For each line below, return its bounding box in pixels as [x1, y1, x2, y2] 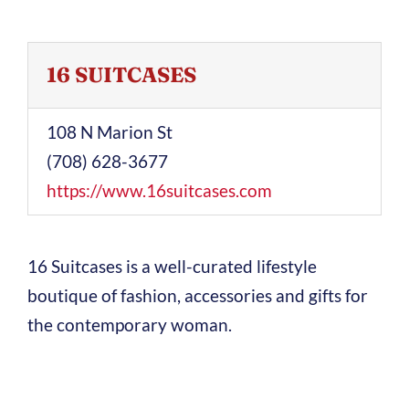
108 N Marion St [46, 121, 173, 142]
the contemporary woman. [26, 314, 232, 335]
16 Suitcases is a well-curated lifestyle [26, 256, 317, 277]
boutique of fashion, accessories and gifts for [26, 285, 368, 306]
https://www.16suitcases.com [46, 180, 272, 201]
